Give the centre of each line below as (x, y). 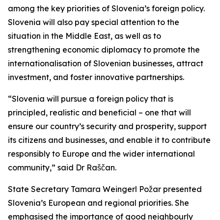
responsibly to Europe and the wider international (101, 154)
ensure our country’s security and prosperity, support (107, 126)
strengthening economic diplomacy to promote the (104, 50)
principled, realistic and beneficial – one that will (99, 112)
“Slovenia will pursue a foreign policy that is (91, 99)
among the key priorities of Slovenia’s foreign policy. (106, 8)
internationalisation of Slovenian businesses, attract (106, 63)
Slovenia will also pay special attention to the (94, 22)
